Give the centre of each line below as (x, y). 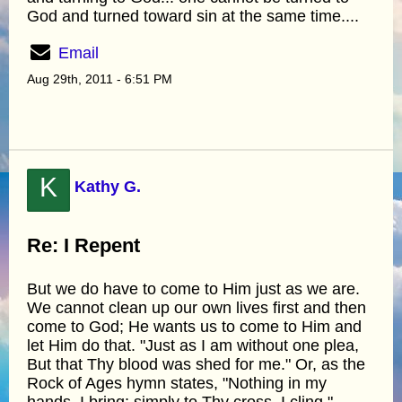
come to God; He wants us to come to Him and (194, 326)
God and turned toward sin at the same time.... (193, 16)
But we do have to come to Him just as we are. (193, 288)
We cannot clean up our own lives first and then (197, 307)
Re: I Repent (83, 245)
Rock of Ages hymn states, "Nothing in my (177, 383)
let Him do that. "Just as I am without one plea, (193, 345)
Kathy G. (108, 186)
